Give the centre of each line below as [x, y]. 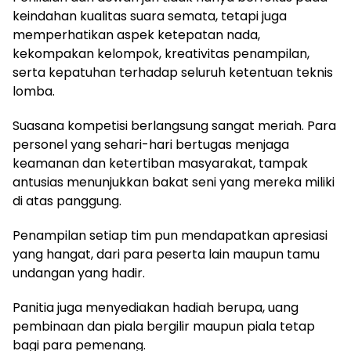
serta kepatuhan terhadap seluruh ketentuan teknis [173, 72]
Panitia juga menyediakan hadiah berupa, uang [156, 308]
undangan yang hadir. [79, 273]
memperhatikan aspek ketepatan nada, [136, 35]
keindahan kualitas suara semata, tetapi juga [150, 16]
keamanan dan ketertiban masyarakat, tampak [160, 163]
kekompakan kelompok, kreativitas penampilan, [161, 54]
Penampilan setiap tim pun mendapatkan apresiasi [170, 235]
